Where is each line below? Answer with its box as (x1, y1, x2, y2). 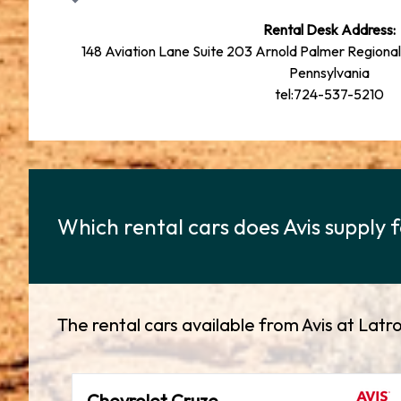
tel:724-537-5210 (275, 85, 384, 103)
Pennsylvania (289, 64, 370, 81)
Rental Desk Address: (263, 21, 396, 38)
